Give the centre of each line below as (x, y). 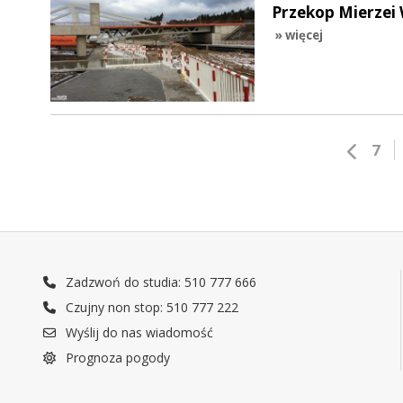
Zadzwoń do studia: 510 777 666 (160, 282)
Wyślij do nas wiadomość (138, 332)
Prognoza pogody (116, 358)
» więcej (299, 35)
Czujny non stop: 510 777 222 (151, 307)
